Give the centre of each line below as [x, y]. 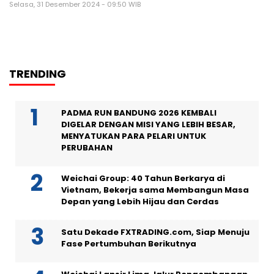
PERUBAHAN [87, 148]
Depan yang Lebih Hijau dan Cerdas [140, 202]
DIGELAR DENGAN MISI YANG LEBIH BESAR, [148, 125]
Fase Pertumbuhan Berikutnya [129, 244]
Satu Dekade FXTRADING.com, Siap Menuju [155, 232]
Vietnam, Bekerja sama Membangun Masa [155, 190]
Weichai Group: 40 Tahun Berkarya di [143, 179]
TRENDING [38, 74]
